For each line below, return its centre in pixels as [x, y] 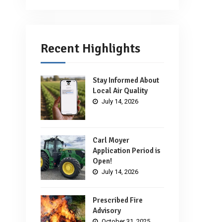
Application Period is [127, 150]
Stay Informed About [126, 80]
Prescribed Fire [118, 200]
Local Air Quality [120, 90]
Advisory [107, 210]
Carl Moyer [111, 140]
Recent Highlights [90, 48]
